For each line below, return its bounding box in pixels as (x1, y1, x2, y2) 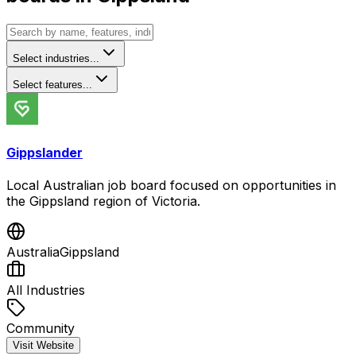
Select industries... (13, 52, 99, 64)
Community (6, 320, 75, 337)
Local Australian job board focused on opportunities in (6, 177, 336, 194)
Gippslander (6, 145, 83, 161)
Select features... (13, 78, 92, 91)
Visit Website (13, 339, 74, 352)
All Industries (6, 282, 85, 299)
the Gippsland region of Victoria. (6, 193, 200, 210)
